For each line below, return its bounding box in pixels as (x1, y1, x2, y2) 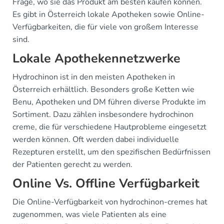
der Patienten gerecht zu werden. (12, 159, 132, 170)
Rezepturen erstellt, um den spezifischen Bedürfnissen (12, 146, 210, 157)
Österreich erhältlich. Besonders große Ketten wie (12, 84, 194, 95)
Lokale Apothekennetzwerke (12, 50, 180, 67)
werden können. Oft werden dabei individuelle (12, 134, 179, 145)
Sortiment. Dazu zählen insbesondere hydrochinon (12, 109, 193, 120)
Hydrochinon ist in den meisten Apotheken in (12, 71, 175, 82)
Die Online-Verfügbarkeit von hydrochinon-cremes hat (12, 196, 207, 207)
